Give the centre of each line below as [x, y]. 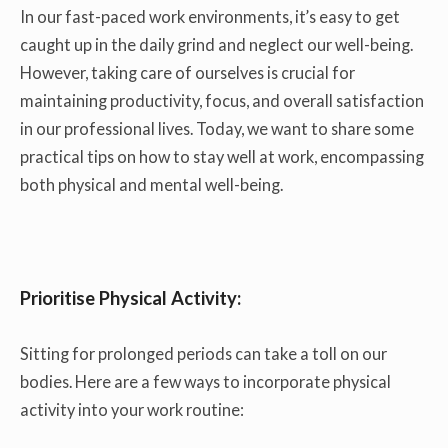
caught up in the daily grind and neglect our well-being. [216, 44]
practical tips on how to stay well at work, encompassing [222, 156]
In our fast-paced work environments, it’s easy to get [210, 16]
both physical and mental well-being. [151, 184]
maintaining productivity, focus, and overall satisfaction [222, 100]
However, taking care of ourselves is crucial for [187, 72]
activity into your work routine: [132, 410]
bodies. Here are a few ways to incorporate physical [205, 382]
